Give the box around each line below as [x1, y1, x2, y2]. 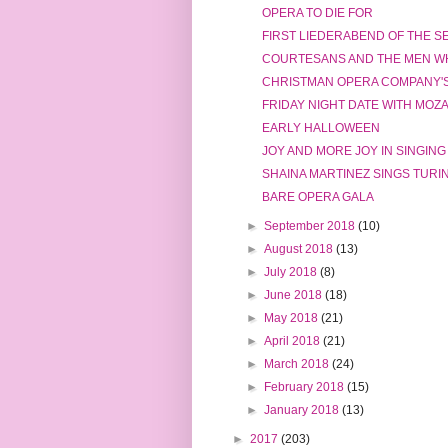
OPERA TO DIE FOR [261, 6, 373, 21]
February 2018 [264, 380, 348, 395]
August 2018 [264, 242, 337, 257]
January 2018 [264, 403, 343, 418]
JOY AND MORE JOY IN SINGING [261, 144, 446, 159]
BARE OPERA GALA [261, 190, 374, 205]
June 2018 [264, 288, 326, 303]
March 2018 [264, 357, 333, 372]
